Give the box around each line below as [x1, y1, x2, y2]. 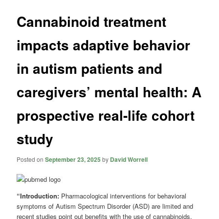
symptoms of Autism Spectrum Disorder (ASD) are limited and [17, 201, 194, 211]
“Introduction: [17, 191, 62, 200]
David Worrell [110, 154, 148, 164]
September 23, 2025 [45, 154, 101, 164]
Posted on [17, 154, 45, 163]
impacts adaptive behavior [17, 35, 191, 55]
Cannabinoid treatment [17, 11, 167, 32]
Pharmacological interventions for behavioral [61, 191, 187, 200]
